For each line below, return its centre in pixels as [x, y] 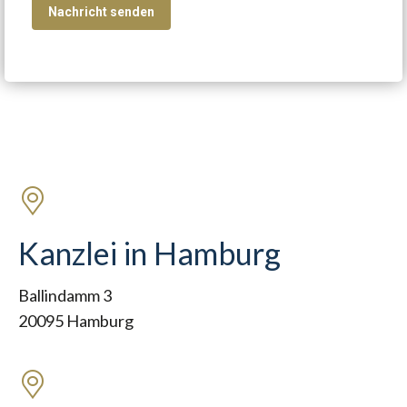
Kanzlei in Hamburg [149, 253]
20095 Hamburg [76, 321]
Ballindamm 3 [65, 295]
